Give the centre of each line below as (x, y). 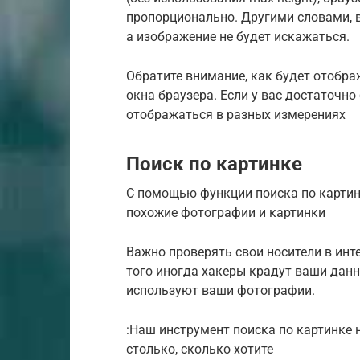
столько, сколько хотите (200, 349)
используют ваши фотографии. (221, 290)
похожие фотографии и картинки (226, 212)
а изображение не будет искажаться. (238, 36)
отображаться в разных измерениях (236, 114)
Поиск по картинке (214, 164)
